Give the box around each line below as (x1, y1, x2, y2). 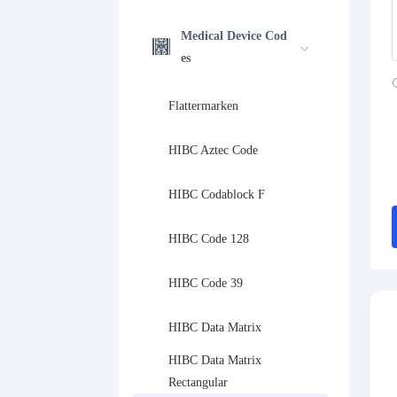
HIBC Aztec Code (168, 143, 259, 157)
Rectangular (168, 376, 229, 389)
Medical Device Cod (181, 29, 288, 43)
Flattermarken (168, 98, 239, 113)
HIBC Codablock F (168, 187, 266, 201)
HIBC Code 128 (168, 231, 250, 245)
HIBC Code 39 (168, 276, 244, 290)
